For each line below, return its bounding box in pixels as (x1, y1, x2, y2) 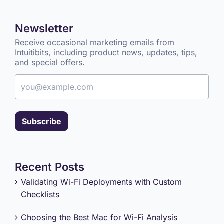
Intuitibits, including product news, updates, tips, (15, 47, 197, 57)
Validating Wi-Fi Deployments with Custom (21, 177, 182, 187)
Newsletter (15, 21, 73, 35)
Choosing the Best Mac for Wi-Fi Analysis (21, 212, 177, 223)
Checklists (21, 189, 59, 200)
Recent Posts (15, 160, 84, 173)
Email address (14, 73, 68, 84)
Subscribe (22, 116, 61, 126)
